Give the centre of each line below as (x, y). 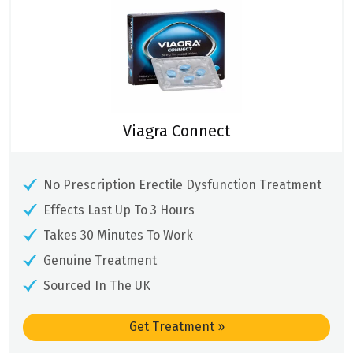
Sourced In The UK (97, 285)
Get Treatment (173, 327)
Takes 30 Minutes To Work (118, 235)
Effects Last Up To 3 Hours (119, 210)
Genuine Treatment (100, 260)
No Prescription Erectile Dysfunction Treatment (182, 184)
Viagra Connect (176, 130)
